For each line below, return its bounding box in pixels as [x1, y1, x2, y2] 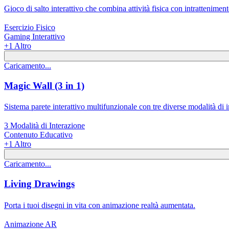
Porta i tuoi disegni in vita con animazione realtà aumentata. [4, 200, 195, 210]
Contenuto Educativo [4, 130, 73, 140]
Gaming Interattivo [4, 32, 65, 41]
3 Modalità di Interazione [4, 121, 85, 130]
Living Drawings [4, 178, 75, 190]
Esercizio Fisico [4, 22, 55, 32]
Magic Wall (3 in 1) [4, 80, 84, 91]
